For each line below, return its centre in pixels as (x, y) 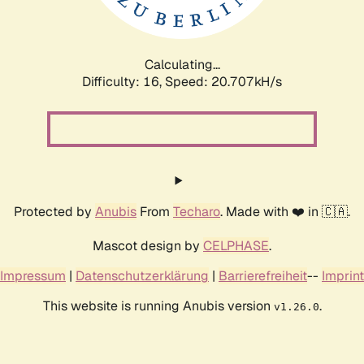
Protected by (54, 211)
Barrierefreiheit (263, 275)
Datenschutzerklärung (142, 275)
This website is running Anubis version (158, 305)
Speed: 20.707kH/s (223, 81)
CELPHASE (236, 245)
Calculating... (182, 64)
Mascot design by (148, 245)
